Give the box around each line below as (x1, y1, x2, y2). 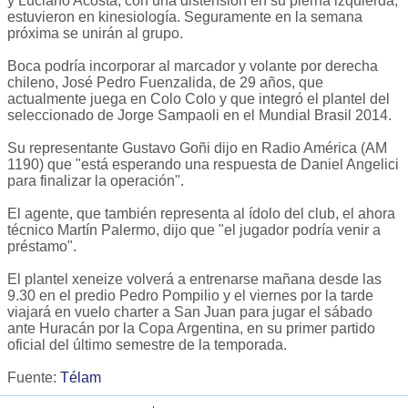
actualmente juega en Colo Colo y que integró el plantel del (7, 91, 390, 107)
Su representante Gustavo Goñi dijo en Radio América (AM (7, 140, 387, 157)
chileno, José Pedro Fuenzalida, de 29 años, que (7, 75, 323, 91)
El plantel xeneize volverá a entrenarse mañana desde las (7, 271, 382, 288)
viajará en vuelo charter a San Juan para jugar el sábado (7, 304, 372, 321)
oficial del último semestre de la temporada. (7, 337, 287, 353)
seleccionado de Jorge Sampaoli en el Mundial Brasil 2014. (7, 107, 392, 124)
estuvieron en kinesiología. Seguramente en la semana (7, 9, 362, 25)
